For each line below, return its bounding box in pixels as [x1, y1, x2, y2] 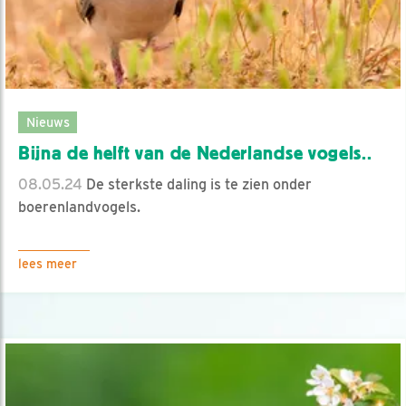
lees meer [18, 256, 77, 271]
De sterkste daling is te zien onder [82, 175, 312, 193]
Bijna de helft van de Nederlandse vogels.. [18, 141, 372, 164]
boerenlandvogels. [18, 198, 140, 216]
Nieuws [25, 113, 70, 130]
